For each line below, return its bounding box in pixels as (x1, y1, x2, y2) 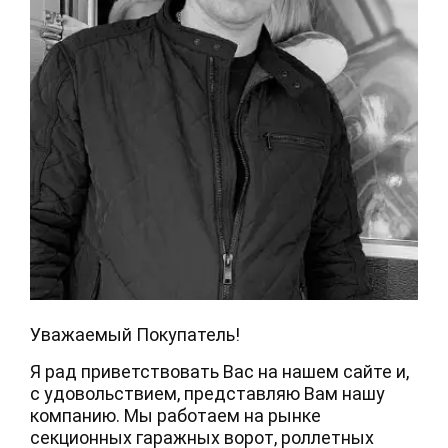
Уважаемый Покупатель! (30, 324, 240, 346)
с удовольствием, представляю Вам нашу (30, 383, 385, 405)
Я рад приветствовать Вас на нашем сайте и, (30, 361, 409, 383)
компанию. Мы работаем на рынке (30, 405, 321, 427)
